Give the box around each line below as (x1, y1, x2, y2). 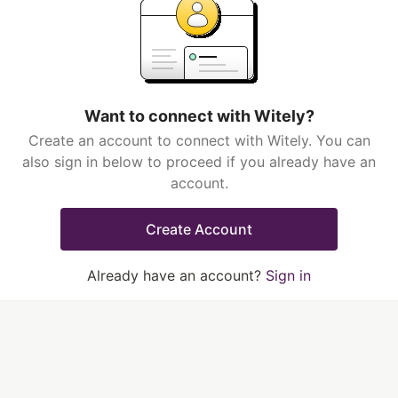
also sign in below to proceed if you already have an (22, 153, 376, 171)
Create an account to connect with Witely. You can (28, 131, 370, 149)
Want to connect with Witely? (84, 107, 314, 125)
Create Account (146, 220, 252, 238)
